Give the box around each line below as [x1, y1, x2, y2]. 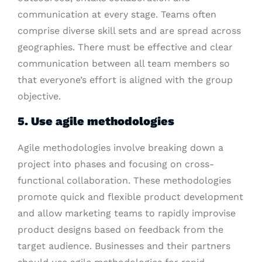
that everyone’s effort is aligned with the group [18, 74, 233, 86]
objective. [18, 91, 61, 102]
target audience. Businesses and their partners [18, 240, 230, 252]
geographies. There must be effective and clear [18, 42, 233, 53]
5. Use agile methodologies [18, 114, 174, 129]
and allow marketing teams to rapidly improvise [18, 208, 236, 219]
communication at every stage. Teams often [18, 9, 216, 20]
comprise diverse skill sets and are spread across [18, 25, 241, 37]
